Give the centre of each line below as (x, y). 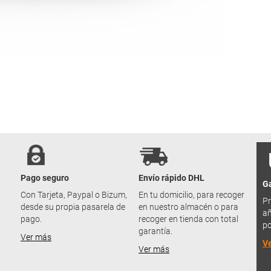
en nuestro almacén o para (188, 207)
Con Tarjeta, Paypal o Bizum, (74, 195)
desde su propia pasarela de (73, 207)
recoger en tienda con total (188, 219)
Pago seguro (45, 178)
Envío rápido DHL (171, 178)
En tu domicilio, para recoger (191, 195)
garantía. (155, 231)
